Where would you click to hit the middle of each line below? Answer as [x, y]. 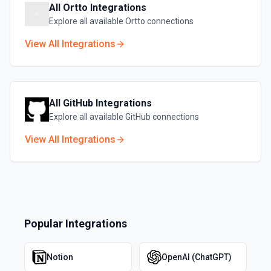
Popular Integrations [76, 224]
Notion [60, 257]
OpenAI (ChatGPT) [197, 257]
